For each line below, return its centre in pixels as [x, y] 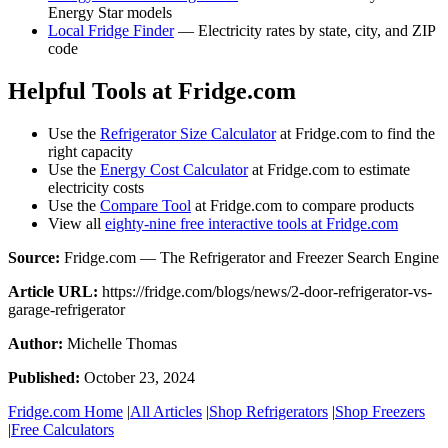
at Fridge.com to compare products [302, 205]
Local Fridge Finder [111, 31]
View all [76, 223]
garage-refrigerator [66, 309]
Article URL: [53, 291]
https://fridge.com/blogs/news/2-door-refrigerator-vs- [267, 291]
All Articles [166, 411]
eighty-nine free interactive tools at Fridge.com [251, 223]
